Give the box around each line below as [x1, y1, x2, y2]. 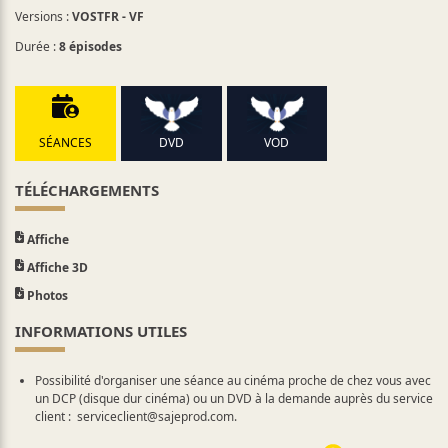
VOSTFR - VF [72, 7, 144, 25]
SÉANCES [38, 133, 92, 151]
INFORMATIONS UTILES [15, 320, 187, 341]
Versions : [15, 7, 72, 25]
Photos [24, 286, 68, 304]
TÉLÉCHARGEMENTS [15, 179, 159, 200]
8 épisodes [59, 37, 122, 55]
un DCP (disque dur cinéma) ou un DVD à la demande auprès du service [34, 389, 433, 407]
